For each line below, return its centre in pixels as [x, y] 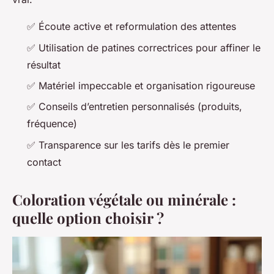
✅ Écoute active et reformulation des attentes [131, 27]
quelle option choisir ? [88, 217]
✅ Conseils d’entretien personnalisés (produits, [135, 107]
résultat [44, 65]
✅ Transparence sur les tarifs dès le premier [128, 145]
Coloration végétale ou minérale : [124, 199]
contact [44, 162]
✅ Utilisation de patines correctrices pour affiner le [144, 47]
